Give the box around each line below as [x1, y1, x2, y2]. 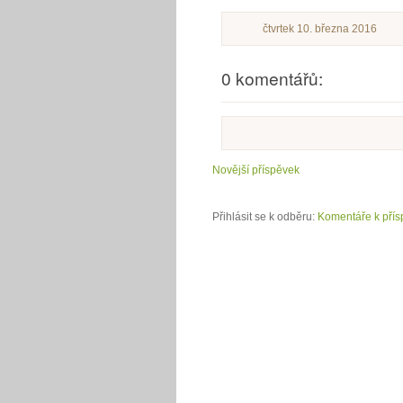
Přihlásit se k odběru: [212, 210, 318, 223]
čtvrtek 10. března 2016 [263, 22, 377, 35]
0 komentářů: [221, 66, 323, 90]
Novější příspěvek [212, 164, 300, 176]
